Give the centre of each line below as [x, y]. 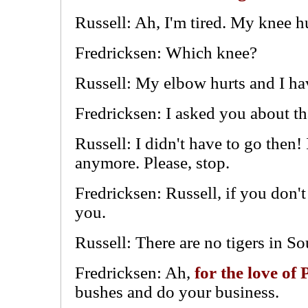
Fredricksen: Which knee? [166, 53]
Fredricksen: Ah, [135, 273]
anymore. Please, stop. [152, 163]
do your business [216, 292]
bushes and [116, 292]
